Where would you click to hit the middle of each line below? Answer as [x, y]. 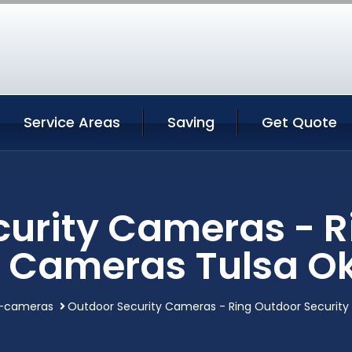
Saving [191, 122]
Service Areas [72, 122]
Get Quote [299, 122]
